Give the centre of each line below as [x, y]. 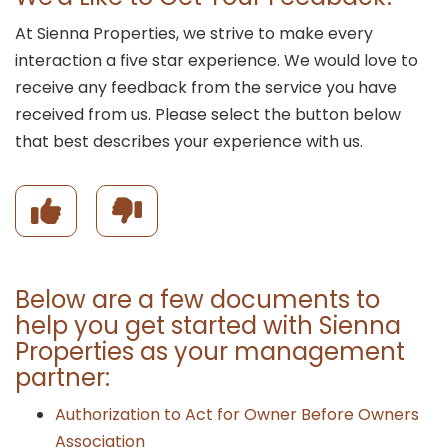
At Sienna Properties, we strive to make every [194, 33]
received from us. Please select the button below [208, 114]
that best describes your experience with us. [189, 141]
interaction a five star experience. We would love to [216, 60]
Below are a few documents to [197, 299]
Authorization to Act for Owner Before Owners [237, 414]
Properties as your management [210, 351]
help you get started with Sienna [208, 325]
